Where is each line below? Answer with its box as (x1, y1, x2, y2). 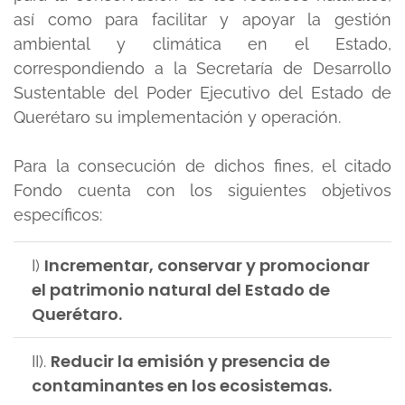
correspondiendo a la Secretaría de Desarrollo (14, 59, 391, 78)
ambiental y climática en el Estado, (14, 34, 391, 53)
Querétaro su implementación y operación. (14, 108, 341, 127)
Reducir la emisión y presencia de (51, 350, 330, 372)
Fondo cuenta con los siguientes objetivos (14, 181, 391, 200)
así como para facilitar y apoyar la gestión (14, 10, 391, 29)
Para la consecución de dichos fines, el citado (14, 156, 391, 175)
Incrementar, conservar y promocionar (44, 254, 370, 277)
